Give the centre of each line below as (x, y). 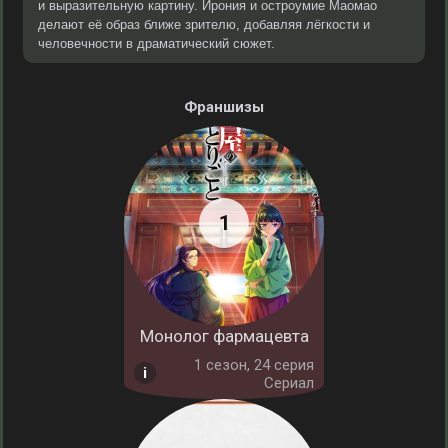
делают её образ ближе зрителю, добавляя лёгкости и (204, 24)
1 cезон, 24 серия (254, 365)
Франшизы (224, 107)
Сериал (289, 383)
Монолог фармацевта (224, 336)
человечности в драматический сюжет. (156, 43)
